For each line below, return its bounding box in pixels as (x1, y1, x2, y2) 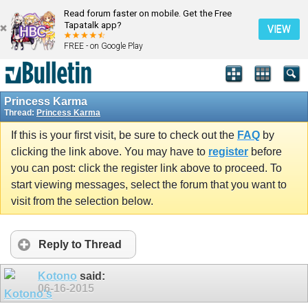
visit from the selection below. (11, 195, 153, 207)
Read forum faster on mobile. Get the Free (64, 8, 232, 19)
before (248, 145, 282, 157)
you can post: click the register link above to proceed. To (11, 162, 282, 174)
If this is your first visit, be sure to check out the (11, 129, 237, 141)
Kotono (38, 270, 77, 283)
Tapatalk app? (64, 20, 122, 30)
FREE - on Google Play (64, 41, 143, 51)
